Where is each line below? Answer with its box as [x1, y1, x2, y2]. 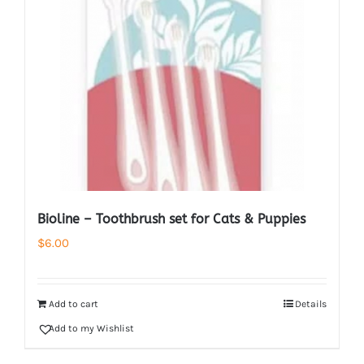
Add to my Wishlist [49, 323, 134, 334]
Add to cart [49, 298, 98, 310]
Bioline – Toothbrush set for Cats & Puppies [37, 211, 305, 227]
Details [295, 298, 327, 310]
